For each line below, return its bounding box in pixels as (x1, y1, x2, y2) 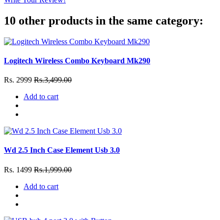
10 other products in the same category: (4, 14, 203, 27)
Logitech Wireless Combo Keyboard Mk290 (4, 56, 150, 65)
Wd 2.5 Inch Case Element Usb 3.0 (4, 146, 120, 155)
